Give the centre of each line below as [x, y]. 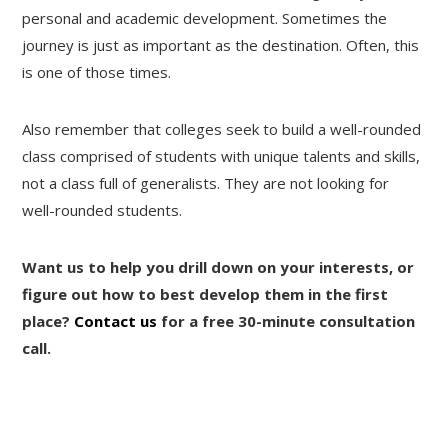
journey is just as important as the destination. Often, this [221, 44]
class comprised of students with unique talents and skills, [221, 155]
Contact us [116, 320]
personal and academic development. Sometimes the [205, 17]
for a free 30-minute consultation [286, 320]
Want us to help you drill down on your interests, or [218, 266]
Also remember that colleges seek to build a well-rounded [222, 128]
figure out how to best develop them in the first [205, 293]
